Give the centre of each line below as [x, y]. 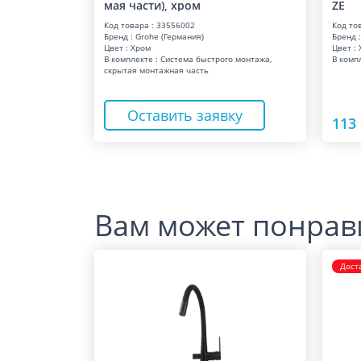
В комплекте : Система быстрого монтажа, [188, 59]
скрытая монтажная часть [156, 70]
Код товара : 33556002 [149, 25]
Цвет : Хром [127, 48]
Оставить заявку [185, 115]
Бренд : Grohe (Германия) [154, 36]
